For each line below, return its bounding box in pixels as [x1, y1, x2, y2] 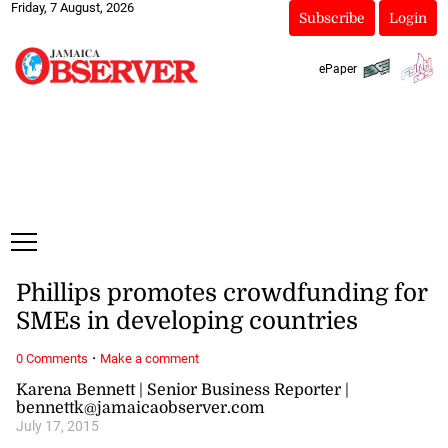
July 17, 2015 [15, 417, 99, 435]
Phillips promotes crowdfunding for [15, 279, 427, 308]
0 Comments [15, 350, 88, 366]
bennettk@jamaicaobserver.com [15, 398, 265, 417]
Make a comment [99, 350, 199, 366]
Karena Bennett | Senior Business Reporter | [15, 380, 349, 399]
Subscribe [298, 10, 365, 26]
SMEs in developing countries [15, 307, 358, 336]
